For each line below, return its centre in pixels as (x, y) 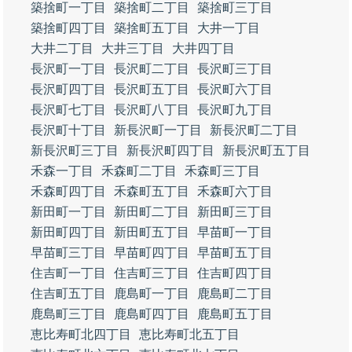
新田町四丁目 (68, 232)
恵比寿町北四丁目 (81, 334)
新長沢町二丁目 (254, 130)
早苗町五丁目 (235, 253)
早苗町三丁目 (68, 253)
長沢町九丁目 (235, 110)
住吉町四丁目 (235, 273)
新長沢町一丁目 (158, 130)
